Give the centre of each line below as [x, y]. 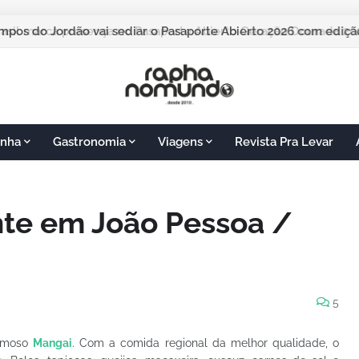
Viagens [180, 142]
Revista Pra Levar [284, 142]
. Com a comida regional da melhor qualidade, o [206, 343]
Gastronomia [89, 142]
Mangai [53, 343]
